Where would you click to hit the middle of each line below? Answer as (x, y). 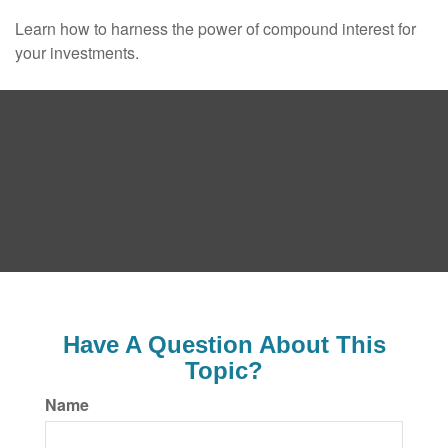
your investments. (77, 52)
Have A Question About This (224, 344)
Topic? (224, 370)
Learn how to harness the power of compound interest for (215, 28)
